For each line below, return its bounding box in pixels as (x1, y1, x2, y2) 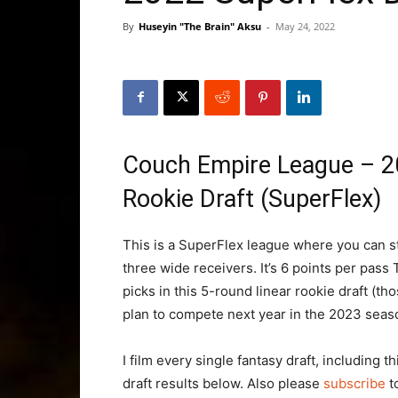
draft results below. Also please (123, 374, 323, 392)
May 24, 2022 (275, 19, 335, 33)
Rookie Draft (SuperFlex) (123, 184, 381, 213)
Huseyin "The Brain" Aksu (139, 19, 261, 33)
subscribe (323, 374, 386, 392)
